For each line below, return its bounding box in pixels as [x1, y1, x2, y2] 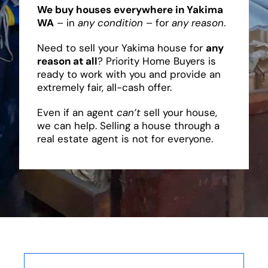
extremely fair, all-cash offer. [36, 80, 172, 94]
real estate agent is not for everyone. [36, 132, 213, 145]
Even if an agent [36, 105, 117, 119]
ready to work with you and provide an [36, 67, 221, 81]
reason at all [36, 54, 98, 68]
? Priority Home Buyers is [97, 54, 216, 68]
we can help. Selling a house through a [36, 118, 220, 132]
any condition [77, 16, 143, 29]
